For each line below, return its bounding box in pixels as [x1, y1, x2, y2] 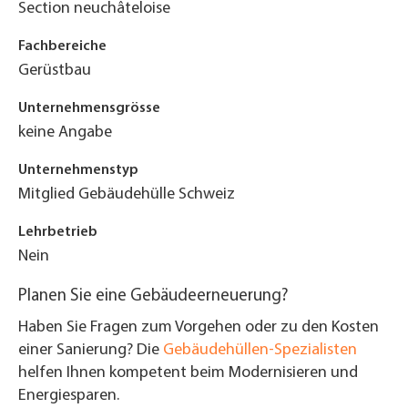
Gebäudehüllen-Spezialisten [163, 342, 357, 359]
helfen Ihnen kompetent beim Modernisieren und [18, 364, 358, 382]
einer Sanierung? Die [18, 342, 163, 359]
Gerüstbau [18, 62, 91, 79]
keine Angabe [18, 124, 112, 141]
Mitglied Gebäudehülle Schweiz [18, 186, 235, 203]
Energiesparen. [18, 387, 123, 404]
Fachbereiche [18, 39, 107, 54]
